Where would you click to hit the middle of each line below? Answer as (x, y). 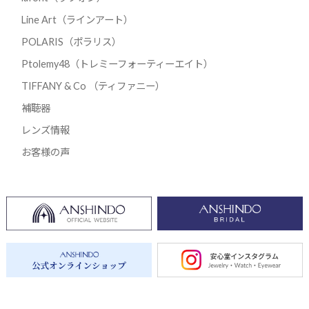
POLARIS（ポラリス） (71, 41)
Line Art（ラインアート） (77, 19)
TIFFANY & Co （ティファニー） (93, 86)
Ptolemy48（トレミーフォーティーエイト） (117, 63)
